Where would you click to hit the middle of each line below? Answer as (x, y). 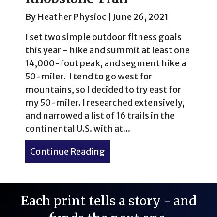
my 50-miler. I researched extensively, (105, 102)
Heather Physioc (72, 16)
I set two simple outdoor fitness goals (103, 37)
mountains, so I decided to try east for (103, 89)
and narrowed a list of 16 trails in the (100, 115)
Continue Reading (68, 151)
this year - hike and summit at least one (108, 50)
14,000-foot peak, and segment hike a (106, 63)
